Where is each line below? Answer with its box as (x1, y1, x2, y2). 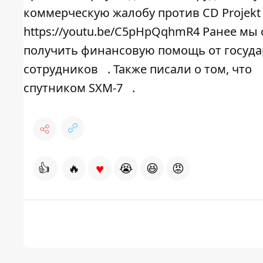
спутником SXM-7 (23, 80, 123, 96)
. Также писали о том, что (107, 61, 255, 77)
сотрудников (23, 61, 98, 77)
